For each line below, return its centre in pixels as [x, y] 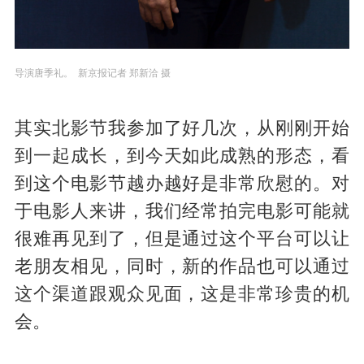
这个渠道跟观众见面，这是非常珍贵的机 [182, 295]
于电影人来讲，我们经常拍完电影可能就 [182, 212]
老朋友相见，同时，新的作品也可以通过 [182, 267]
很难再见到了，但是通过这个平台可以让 [182, 239]
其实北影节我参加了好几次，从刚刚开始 [182, 129]
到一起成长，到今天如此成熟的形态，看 [182, 156]
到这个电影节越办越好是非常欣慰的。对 [182, 184]
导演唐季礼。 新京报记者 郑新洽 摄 [92, 74]
